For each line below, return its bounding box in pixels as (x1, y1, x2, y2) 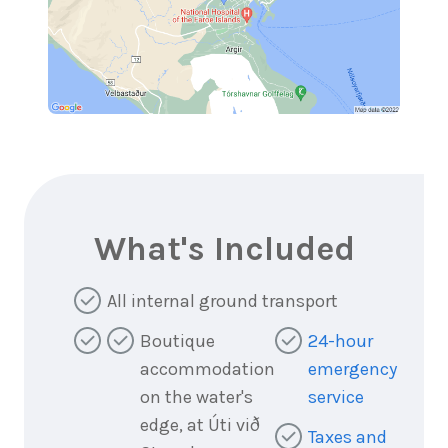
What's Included (93, 229, 355, 270)
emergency (308, 358, 397, 381)
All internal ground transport (107, 290, 338, 313)
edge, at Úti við (140, 414, 260, 437)
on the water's (140, 386, 253, 409)
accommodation (140, 358, 275, 381)
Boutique (140, 330, 215, 353)
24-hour (308, 330, 373, 353)
